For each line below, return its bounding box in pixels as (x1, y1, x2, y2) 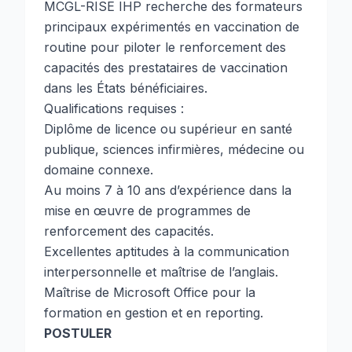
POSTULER (44, 325, 112, 341)
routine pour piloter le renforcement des (44, 39, 286, 55)
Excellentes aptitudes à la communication (44, 244, 289, 259)
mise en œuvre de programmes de (44, 203, 251, 218)
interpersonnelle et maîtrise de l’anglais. (44, 264, 278, 280)
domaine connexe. (44, 162, 153, 178)
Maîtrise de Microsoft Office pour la (44, 284, 255, 300)
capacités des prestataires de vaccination (44, 60, 288, 75)
